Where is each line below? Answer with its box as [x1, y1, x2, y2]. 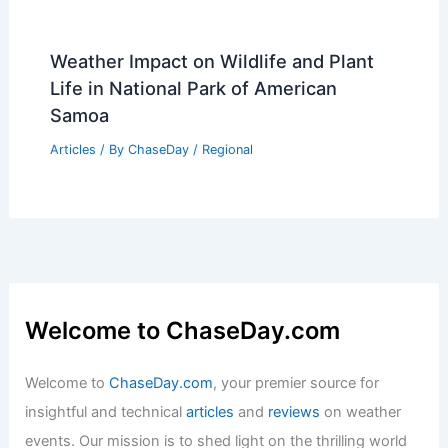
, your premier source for [213, 373, 380, 392]
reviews [268, 402, 321, 421]
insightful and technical [25, 402, 187, 421]
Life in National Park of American [49, 77, 337, 100]
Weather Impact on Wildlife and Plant [49, 50, 374, 73]
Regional [201, 142, 253, 158]
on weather [320, 402, 402, 421]
